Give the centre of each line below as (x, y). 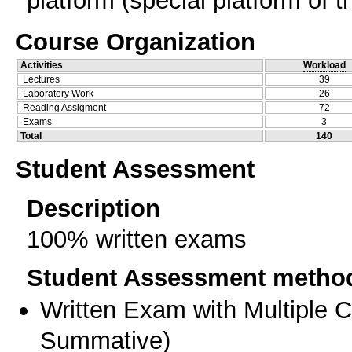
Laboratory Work (58, 93)
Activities (42, 65)
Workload (324, 65)
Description (93, 208)
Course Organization (136, 41)
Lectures (41, 79)
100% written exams (137, 238)
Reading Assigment (64, 107)
